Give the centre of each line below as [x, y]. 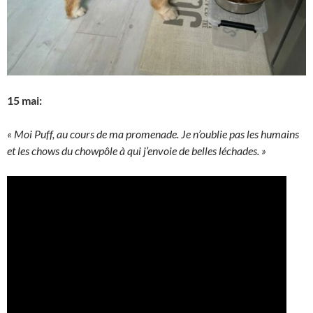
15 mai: [24, 100]
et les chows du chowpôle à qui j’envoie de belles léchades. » [137, 151]
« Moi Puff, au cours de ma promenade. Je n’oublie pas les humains [153, 134]
